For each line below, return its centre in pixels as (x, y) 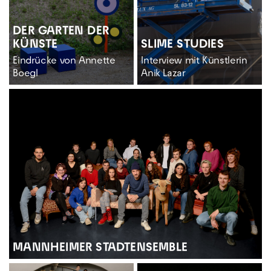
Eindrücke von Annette (64, 62)
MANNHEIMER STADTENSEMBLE (100, 248)
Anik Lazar (163, 75)
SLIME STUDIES (182, 46)
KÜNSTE (35, 46)
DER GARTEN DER (61, 32)
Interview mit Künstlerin (194, 62)
